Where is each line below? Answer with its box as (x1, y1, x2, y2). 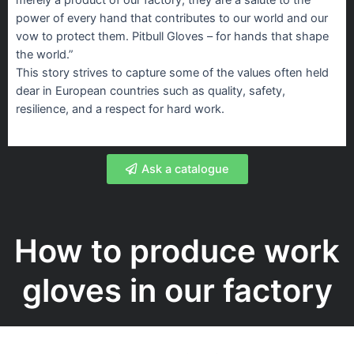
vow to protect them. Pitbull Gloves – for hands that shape (16, 28, 329, 43)
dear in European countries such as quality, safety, (16, 83, 285, 98)
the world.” (16, 47, 73, 62)
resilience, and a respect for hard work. (16, 101, 224, 116)
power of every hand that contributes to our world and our (16, 10, 328, 25)
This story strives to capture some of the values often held (16, 65, 329, 80)
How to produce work (14, 232, 340, 271)
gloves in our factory (21, 271, 333, 311)
